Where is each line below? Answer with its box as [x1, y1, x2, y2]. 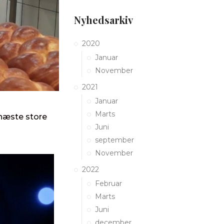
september [95, 135, 134, 144]
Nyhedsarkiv [74, 12, 133, 26]
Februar [95, 178, 122, 188]
